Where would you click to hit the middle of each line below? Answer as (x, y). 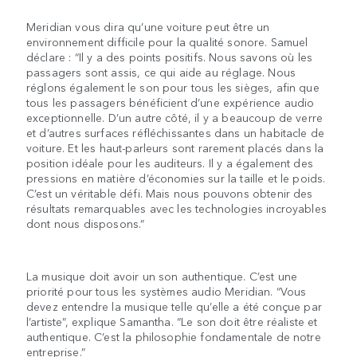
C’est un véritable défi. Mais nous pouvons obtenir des (170, 193)
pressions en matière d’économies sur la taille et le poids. (176, 178)
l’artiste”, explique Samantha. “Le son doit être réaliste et (172, 322)
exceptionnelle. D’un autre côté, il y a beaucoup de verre (175, 118)
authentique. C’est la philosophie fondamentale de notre (174, 337)
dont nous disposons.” (86, 224)
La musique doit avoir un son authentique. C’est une (162, 276)
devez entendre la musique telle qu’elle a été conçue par (174, 306)
